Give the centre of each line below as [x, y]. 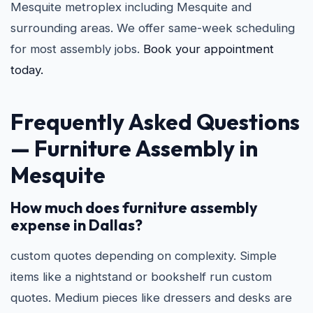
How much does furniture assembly [134, 208]
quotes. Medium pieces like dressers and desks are [151, 298]
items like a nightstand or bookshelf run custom [141, 277]
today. [27, 70]
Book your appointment [209, 49]
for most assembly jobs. [77, 49]
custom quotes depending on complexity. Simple [144, 256]
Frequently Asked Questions [155, 122]
